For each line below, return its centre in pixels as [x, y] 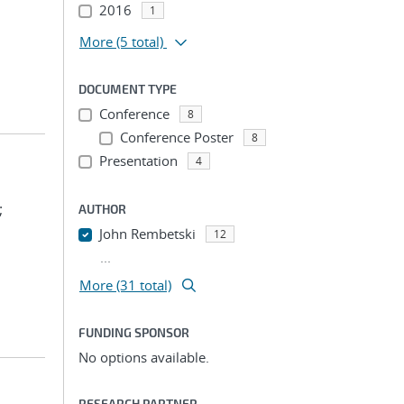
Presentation [138, 161]
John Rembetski [147, 234]
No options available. [144, 357]
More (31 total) [125, 285]
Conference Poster [176, 137]
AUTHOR [102, 209]
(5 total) [140, 41]
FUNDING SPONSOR [134, 332]
